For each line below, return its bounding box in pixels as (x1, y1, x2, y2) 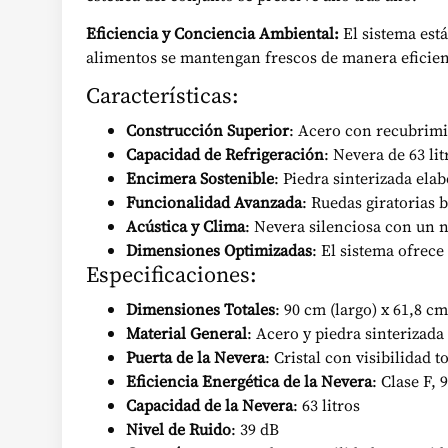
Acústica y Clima (126, 215, 245, 238)
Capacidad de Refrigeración (126, 143, 324, 166)
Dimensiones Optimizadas (126, 239, 312, 262)
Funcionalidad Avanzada (126, 191, 302, 214)
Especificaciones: (86, 259, 257, 291)
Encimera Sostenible (126, 167, 274, 190)
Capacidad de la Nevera (126, 394, 293, 417)
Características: (86, 80, 239, 112)
